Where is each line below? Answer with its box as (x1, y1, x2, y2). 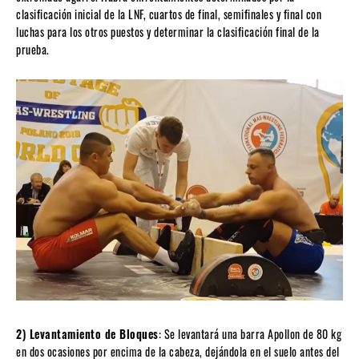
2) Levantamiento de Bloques (16, 325, 159, 342)
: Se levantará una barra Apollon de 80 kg (158, 325, 341, 342)
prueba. (16, 40, 50, 58)
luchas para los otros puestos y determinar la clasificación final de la (16, 22, 320, 40)
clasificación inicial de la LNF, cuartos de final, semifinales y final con (16, 5, 321, 22)
